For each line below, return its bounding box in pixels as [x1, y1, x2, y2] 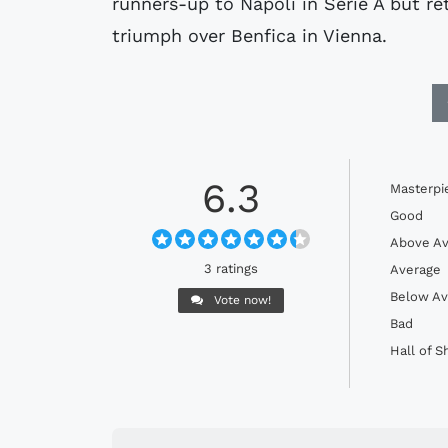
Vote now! [210, 293, 271, 308]
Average [390, 262, 441, 278]
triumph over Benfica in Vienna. [112, 25, 387, 47]
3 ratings [204, 261, 258, 277]
